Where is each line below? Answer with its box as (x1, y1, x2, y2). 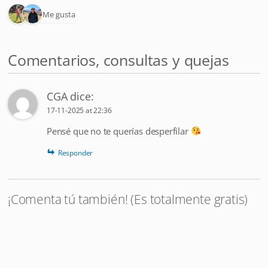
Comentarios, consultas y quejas (8, 49, 229, 70)
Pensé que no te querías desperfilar (47, 124, 191, 137)
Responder (57, 147, 93, 158)
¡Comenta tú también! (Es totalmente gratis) (8, 190, 248, 208)
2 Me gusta (36, 8, 75, 20)
